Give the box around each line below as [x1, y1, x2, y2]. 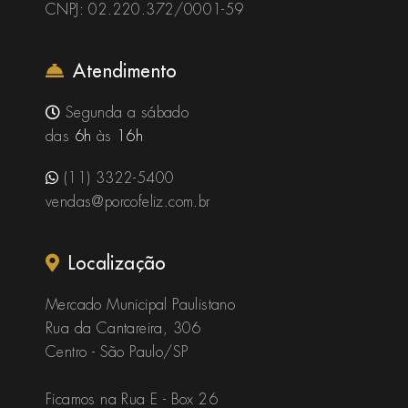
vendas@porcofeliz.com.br [46, 191, 210, 211]
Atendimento [73, 58, 178, 82]
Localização [68, 250, 167, 274]
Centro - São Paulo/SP [46, 342, 189, 362]
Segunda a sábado [60, 102, 189, 122]
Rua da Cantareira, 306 [46, 318, 201, 338]
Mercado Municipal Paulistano [46, 294, 236, 314]
